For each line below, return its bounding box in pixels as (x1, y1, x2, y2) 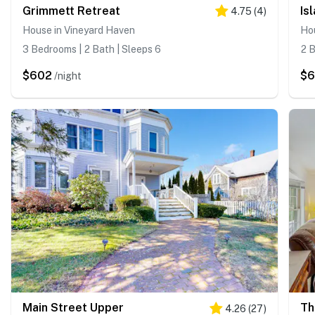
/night (54, 70, 82, 82)
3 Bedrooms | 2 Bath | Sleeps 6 (22, 43, 161, 55)
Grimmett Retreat (22, 4, 120, 18)
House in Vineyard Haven (22, 24, 135, 36)
